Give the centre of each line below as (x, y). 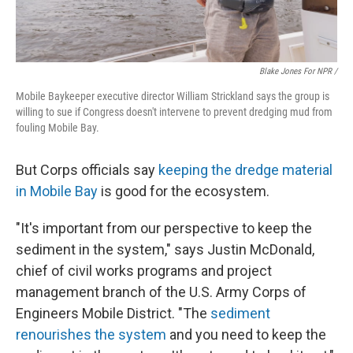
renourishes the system (91, 334)
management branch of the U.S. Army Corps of (161, 292)
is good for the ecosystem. (184, 191)
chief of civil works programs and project (144, 270)
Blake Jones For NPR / (298, 71)
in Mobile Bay (57, 191)
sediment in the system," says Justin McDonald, (165, 249)
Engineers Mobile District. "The (113, 313)
